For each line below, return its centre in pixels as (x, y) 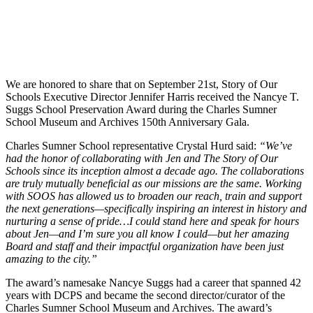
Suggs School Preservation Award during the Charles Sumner (141, 109)
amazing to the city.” (51, 259)
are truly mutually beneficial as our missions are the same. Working (154, 183)
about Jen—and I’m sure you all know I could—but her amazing (147, 234)
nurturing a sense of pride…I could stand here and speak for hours (152, 221)
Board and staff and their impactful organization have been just (145, 246)
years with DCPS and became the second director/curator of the (145, 295)
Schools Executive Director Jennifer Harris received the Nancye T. (152, 97)
